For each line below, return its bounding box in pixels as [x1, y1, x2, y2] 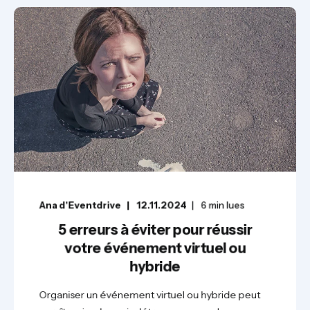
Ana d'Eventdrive [39, 199, 121, 211]
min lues [208, 199, 245, 211]
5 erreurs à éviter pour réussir [57, 221, 253, 239]
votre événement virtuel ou [64, 239, 246, 257]
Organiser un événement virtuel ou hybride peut [39, 288, 261, 302]
